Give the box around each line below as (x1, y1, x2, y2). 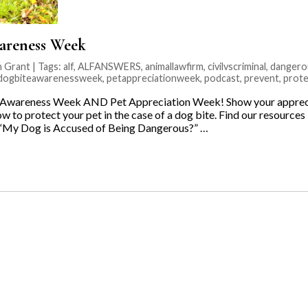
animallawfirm (145, 60, 203, 72)
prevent (244, 71, 279, 84)
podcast (204, 71, 240, 84)
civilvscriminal (208, 60, 266, 72)
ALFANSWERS (78, 60, 141, 72)
